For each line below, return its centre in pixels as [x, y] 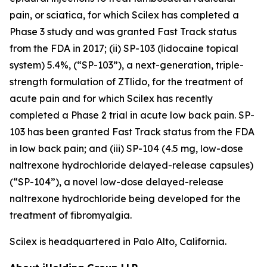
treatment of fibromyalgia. [71, 215]
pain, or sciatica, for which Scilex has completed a [124, 15]
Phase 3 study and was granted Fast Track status [123, 32]
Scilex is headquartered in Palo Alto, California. [118, 241]
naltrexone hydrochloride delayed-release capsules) [131, 165]
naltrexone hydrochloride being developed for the [125, 198]
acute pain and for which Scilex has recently [111, 98]
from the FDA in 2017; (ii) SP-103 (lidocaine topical [124, 48]
